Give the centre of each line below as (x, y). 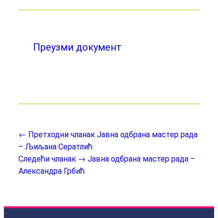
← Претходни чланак (57, 135)
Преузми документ (76, 47)
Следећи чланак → (52, 159)
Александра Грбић (52, 171)
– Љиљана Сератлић (55, 147)
